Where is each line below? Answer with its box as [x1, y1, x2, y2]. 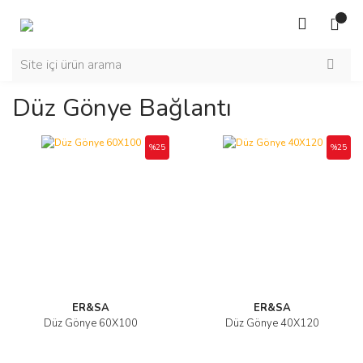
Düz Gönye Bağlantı [12, 92, 232, 125]
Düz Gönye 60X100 [44, 316, 138, 331]
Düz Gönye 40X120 [225, 316, 319, 331]
